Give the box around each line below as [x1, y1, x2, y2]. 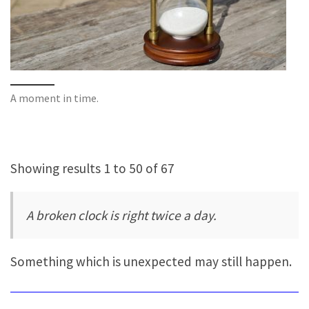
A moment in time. [10, 91, 99, 106]
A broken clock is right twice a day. [26, 206, 217, 223]
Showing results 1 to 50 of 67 [10, 160, 175, 177]
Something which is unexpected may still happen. [10, 252, 292, 270]
